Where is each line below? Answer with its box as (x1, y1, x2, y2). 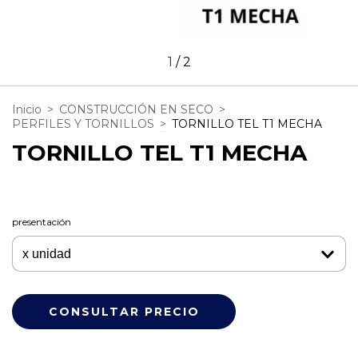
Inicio (12, 101, 42, 117)
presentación (12, 215, 71, 228)
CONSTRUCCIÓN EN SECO (59, 101, 213, 117)
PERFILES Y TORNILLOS (12, 116, 154, 131)
